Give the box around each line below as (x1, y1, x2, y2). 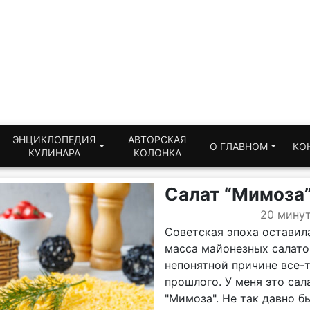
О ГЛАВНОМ (210, 140, 268, 152)
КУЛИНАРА (28, 147, 80, 158)
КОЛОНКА (133, 147, 181, 158)
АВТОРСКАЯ (128, 134, 186, 145)
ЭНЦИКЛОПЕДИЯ (12, 134, 96, 145)
